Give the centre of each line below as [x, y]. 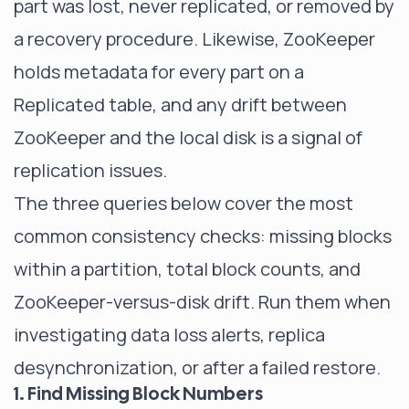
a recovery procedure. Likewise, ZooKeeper [194, 39]
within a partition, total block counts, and [187, 269]
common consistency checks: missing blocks [203, 236]
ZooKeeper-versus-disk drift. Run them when [202, 302]
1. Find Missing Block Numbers [138, 393]
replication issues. [90, 170]
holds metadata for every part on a [159, 72]
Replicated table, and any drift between [180, 105]
